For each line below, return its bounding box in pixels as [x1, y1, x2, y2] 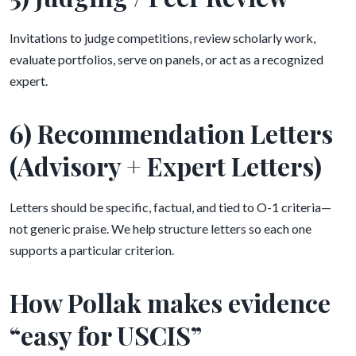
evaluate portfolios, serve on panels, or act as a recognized [10, 52, 323, 67]
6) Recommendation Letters [10, 116, 333, 150]
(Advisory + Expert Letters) [10, 149, 322, 183]
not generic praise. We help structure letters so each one [10, 221, 311, 236]
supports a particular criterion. [10, 242, 174, 257]
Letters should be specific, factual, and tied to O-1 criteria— [10, 199, 331, 215]
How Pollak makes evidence [10, 285, 331, 319]
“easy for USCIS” [10, 318, 202, 352]
